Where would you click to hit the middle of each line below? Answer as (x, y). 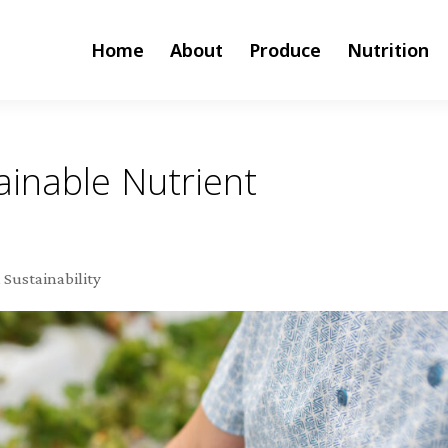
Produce (284, 50)
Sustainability (53, 278)
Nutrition (387, 50)
